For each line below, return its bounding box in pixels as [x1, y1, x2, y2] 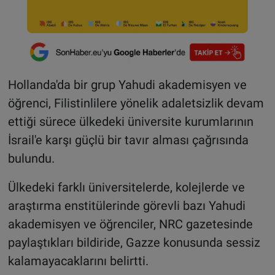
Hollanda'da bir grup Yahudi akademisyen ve [7, 77, 247, 92]
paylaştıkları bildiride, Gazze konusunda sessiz [7, 234, 260, 250]
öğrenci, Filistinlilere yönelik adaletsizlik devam [7, 95, 264, 110]
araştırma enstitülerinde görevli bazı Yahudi [7, 198, 246, 213]
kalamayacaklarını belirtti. [7, 253, 149, 268]
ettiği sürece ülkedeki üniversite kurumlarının [7, 114, 254, 129]
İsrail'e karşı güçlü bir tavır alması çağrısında [7, 132, 249, 147]
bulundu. [7, 150, 55, 166]
